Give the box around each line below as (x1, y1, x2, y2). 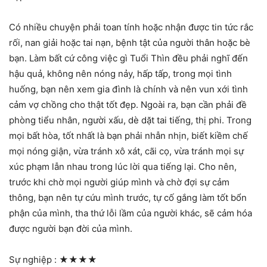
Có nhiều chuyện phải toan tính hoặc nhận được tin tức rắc (9, 21, 253, 33)
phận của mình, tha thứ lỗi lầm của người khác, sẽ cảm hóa (9, 207, 252, 219)
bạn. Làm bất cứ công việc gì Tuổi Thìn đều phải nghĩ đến (9, 52, 248, 64)
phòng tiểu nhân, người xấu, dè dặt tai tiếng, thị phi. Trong (9, 114, 252, 126)
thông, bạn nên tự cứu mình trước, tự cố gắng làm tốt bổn (9, 191, 247, 203)
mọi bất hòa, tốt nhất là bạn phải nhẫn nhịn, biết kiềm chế (9, 129, 248, 141)
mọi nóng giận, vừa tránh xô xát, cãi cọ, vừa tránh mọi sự (9, 145, 244, 157)
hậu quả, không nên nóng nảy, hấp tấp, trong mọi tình (9, 67, 232, 79)
